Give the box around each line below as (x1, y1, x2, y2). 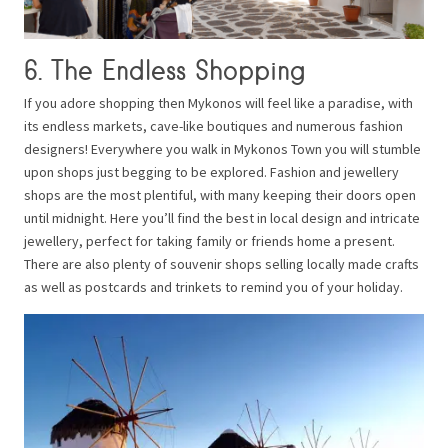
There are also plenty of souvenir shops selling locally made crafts (24, 254, 419, 273)
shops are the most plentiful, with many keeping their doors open (24, 185, 416, 204)
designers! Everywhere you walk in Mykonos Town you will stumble (24, 139, 421, 158)
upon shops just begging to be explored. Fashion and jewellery (24, 162, 399, 181)
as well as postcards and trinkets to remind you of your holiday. (24, 277, 403, 296)
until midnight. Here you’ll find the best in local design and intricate (24, 208, 420, 227)
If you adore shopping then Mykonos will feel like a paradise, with (24, 93, 413, 112)
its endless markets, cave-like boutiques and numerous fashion (24, 116, 403, 135)
